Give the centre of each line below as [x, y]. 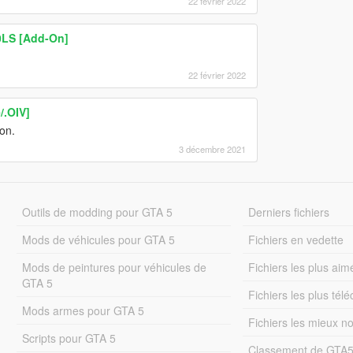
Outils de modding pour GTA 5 [97, 212]
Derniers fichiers [289, 212]
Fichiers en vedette [296, 239]
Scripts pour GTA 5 [69, 338]
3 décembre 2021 [212, 149]
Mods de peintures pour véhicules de [114, 267]
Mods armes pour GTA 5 [83, 310]
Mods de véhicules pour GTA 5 [98, 239]
